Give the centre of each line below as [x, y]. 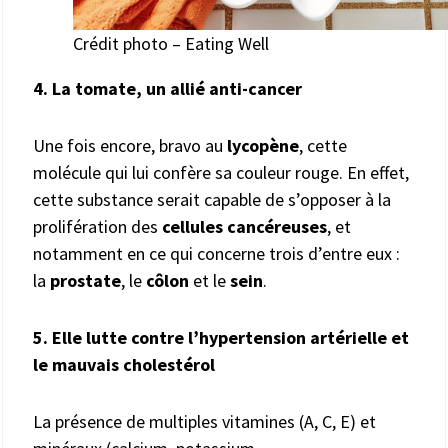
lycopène [263, 145]
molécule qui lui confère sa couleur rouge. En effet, [221, 172]
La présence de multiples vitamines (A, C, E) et [204, 421]
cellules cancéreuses [244, 226]
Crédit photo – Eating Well [171, 43]
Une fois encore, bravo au [130, 145]
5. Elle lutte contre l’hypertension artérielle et [221, 337]
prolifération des [97, 226]
